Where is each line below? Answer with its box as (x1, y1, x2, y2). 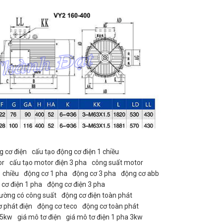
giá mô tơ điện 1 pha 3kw (65, 213, 143, 221)
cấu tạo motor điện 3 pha (9, 158, 87, 166)
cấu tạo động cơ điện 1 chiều (31, 147, 119, 156)
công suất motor (91, 158, 143, 166)
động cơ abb (120, 169, 159, 177)
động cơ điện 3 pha (47, 180, 105, 188)
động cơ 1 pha (23, 169, 67, 177)
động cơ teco (37, 202, 77, 210)
